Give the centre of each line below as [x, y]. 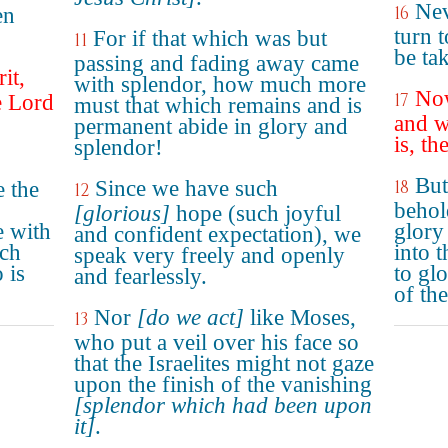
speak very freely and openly [209, 255]
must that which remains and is [218, 105]
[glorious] [122, 213]
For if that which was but [210, 38]
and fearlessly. [140, 276]
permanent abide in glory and [211, 126]
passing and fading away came [216, 63]
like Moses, [300, 317]
